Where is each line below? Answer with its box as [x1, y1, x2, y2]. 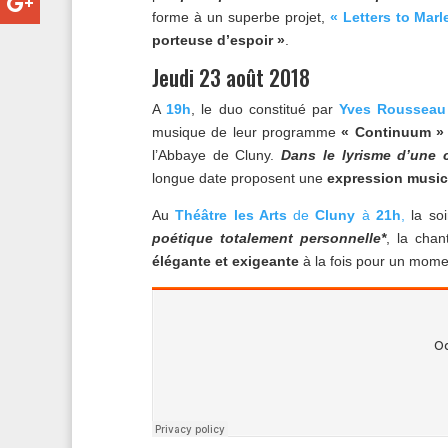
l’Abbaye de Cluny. [152, 147, 282, 164]
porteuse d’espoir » [152, 32, 285, 49]
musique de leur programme [152, 124, 337, 141]
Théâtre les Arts [175, 207, 287, 224]
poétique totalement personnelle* [152, 230, 386, 247]
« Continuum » [336, 124, 445, 141]
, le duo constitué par [191, 101, 340, 118]
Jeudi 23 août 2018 [152, 61, 310, 94]
